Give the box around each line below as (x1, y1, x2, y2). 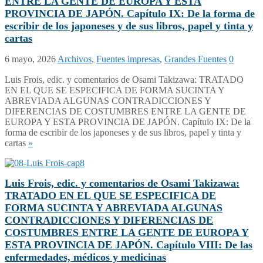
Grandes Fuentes (164, 53, 227, 64)
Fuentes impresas (96, 53, 160, 64)
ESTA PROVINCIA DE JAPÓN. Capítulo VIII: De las (5, 238, 252, 251)
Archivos (58, 53, 92, 64)
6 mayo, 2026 (5, 53, 56, 64)
